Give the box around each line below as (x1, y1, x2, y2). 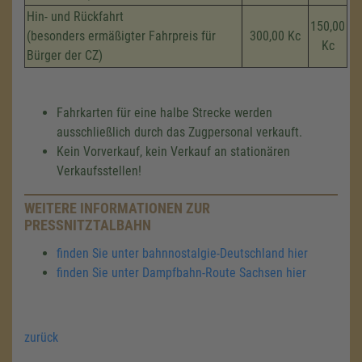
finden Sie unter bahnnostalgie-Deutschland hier (57, 246, 308, 261)
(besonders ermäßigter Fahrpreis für (27, 28, 216, 44)
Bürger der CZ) (27, 48, 103, 63)
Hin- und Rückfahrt (27, 9, 124, 24)
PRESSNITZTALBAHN (24, 217, 142, 234)
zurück (24, 330, 58, 345)
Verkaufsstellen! (57, 163, 141, 179)
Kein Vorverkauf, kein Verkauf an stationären (57, 144, 290, 159)
